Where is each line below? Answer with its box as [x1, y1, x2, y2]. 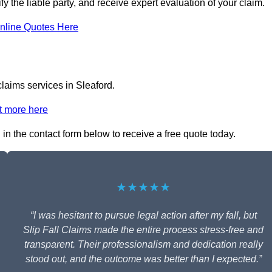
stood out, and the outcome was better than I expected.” [25, 254, 262, 265]
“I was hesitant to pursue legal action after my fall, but [30, 210, 257, 221]
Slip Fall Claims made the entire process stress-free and [23, 225, 263, 236]
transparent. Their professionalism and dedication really [24, 239, 263, 250]
